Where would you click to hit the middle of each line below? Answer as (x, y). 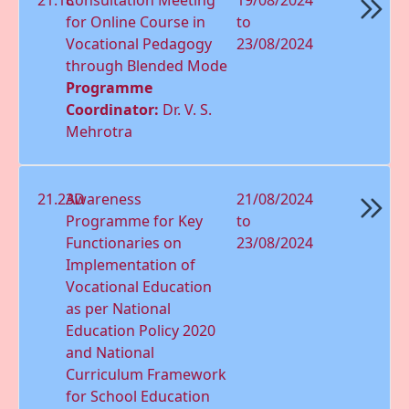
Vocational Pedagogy (139, 43)
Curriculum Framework (147, 374)
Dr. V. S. (188, 109)
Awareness (104, 199)
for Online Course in (136, 21)
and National (110, 352)
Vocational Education (139, 286)
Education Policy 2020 (141, 330)
